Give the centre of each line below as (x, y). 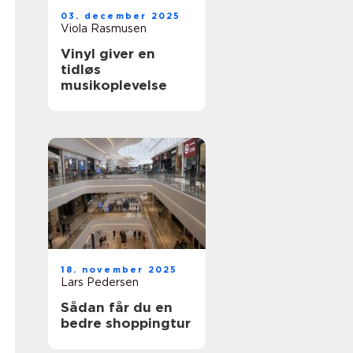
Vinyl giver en (108, 54)
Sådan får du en (117, 307)
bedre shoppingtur (126, 323)
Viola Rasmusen (104, 28)
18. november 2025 (119, 269)
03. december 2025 (121, 16)
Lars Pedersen (100, 282)
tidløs (81, 69)
